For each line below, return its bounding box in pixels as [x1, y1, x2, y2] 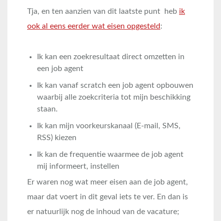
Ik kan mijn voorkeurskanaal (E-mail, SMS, [37, 122, 181, 130]
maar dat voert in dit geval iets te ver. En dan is [27, 193, 188, 201]
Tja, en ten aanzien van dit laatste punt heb [27, 7, 179, 15]
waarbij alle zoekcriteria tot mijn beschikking [37, 93, 190, 101]
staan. [37, 105, 58, 113]
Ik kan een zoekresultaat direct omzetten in [37, 53, 184, 61]
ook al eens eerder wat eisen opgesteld [27, 22, 160, 30]
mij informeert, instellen [37, 162, 119, 170]
